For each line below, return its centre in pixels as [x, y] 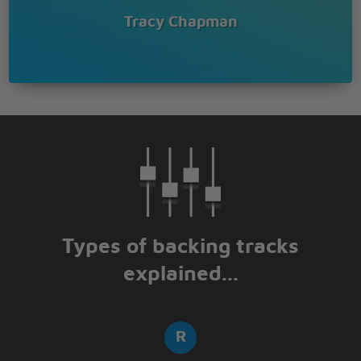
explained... [180, 274]
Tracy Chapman [180, 23]
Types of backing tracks [180, 247]
